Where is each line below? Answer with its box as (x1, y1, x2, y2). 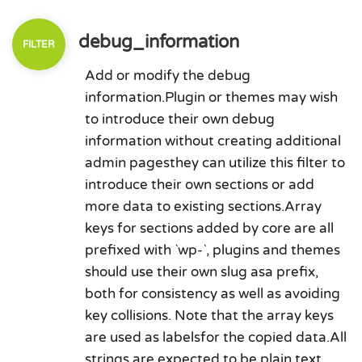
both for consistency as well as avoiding (85, 285, 340, 302)
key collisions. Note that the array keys (85, 307, 334, 324)
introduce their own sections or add (85, 176, 314, 193)
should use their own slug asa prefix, (85, 263, 318, 280)
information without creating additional (85, 133, 341, 149)
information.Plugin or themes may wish (85, 89, 338, 106)
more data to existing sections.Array (85, 198, 322, 215)
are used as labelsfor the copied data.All (85, 329, 347, 346)
